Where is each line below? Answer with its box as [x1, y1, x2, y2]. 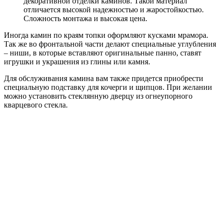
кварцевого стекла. [4, 101, 68, 110]
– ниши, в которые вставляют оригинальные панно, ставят [4, 49, 201, 57]
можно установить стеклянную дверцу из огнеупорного [4, 92, 192, 101]
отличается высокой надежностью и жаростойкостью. [24, 5, 204, 14]
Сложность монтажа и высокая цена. [24, 14, 147, 23]
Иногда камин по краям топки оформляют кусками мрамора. [4, 31, 208, 40]
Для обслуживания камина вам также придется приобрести [4, 74, 203, 83]
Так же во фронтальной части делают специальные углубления [4, 40, 216, 49]
